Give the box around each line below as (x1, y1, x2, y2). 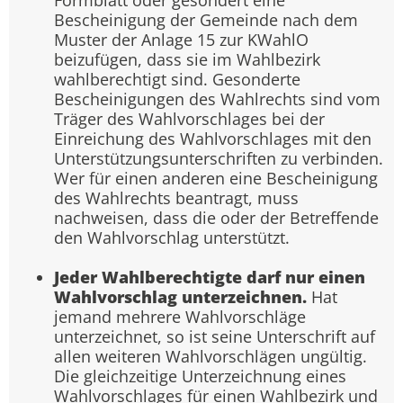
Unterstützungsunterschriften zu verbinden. (54, 148, 383, 170)
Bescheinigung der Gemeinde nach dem (54, 9, 358, 31)
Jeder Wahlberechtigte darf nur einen (54, 266, 365, 289)
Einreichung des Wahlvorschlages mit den (54, 128, 372, 150)
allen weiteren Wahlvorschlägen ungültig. (54, 345, 367, 368)
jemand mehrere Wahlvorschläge (54, 306, 306, 328)
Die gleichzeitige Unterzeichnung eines (54, 365, 346, 388)
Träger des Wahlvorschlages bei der (54, 108, 325, 130)
